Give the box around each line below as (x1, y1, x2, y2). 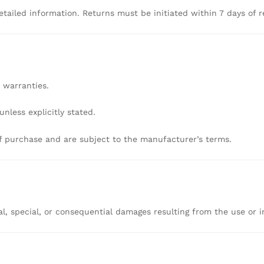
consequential (55, 206, 115, 216)
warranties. (3, 80, 49, 90)
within (191, 8, 219, 18)
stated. (67, 107, 95, 117)
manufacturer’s (140, 134, 206, 144)
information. (29, 8, 82, 18)
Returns (82, 8, 117, 18)
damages (115, 206, 154, 216)
